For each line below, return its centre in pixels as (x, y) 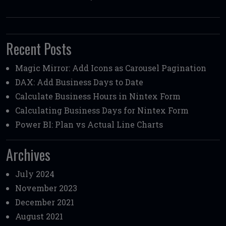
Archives (28, 154)
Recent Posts (39, 48)
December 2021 (45, 202)
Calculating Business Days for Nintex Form (102, 110)
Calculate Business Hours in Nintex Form (98, 96)
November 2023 (46, 188)
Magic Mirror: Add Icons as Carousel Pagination (111, 68)
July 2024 (35, 174)
